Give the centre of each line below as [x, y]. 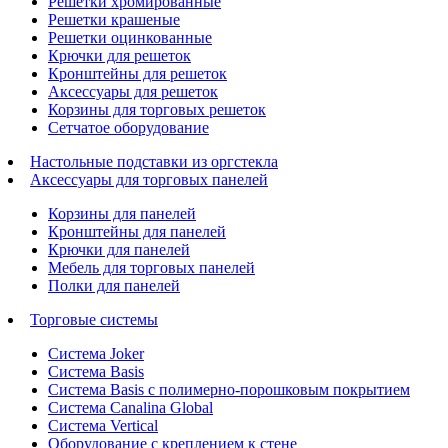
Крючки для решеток [119, 55]
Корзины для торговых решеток [157, 109]
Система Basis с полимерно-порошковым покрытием [229, 389]
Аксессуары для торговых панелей [149, 179]
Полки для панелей [114, 285]
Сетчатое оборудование [128, 127]
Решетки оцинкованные [130, 37]
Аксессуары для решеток [133, 91]
